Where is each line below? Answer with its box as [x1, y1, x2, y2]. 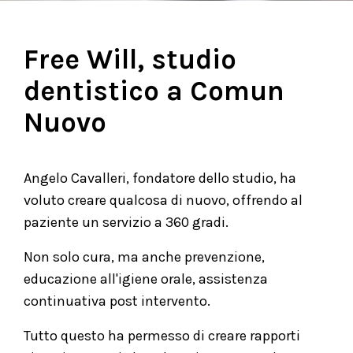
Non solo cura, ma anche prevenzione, [24, 248, 265, 266]
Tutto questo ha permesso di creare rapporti [24, 327, 300, 345]
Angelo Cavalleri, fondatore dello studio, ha [24, 169, 296, 188]
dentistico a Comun [24, 75, 284, 108]
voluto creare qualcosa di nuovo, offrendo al [24, 191, 303, 210]
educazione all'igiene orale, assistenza [24, 270, 268, 288]
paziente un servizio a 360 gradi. [24, 214, 229, 232]
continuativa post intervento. [24, 292, 210, 310]
